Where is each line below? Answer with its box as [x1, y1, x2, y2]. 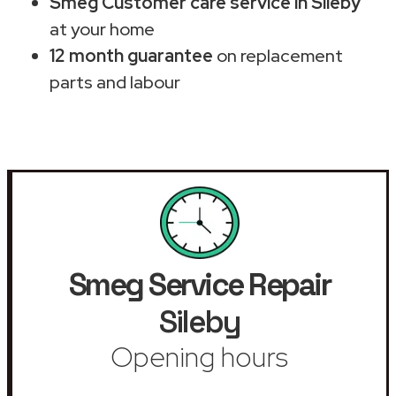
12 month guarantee [49, 43, 213, 67]
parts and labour [49, 70, 180, 94]
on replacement [213, 43, 343, 67]
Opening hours [110, 337, 288, 376]
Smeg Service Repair [68, 264, 331, 304]
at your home [49, 17, 155, 41]
